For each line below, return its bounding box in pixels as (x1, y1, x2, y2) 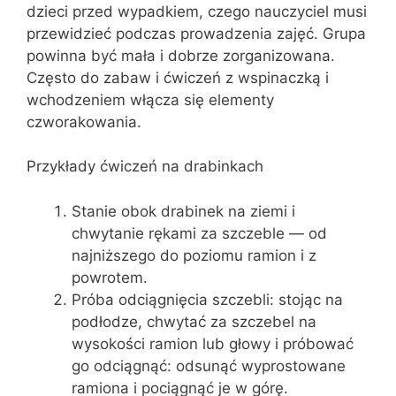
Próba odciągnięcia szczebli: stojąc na (72, 290, 343, 308)
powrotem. (72, 268, 148, 286)
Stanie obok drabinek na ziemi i (72, 202, 295, 220)
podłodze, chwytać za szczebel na (72, 312, 316, 331)
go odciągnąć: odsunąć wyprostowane (72, 356, 346, 375)
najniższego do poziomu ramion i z (72, 246, 316, 264)
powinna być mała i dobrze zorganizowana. (27, 46, 335, 65)
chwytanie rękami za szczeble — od (72, 224, 327, 242)
